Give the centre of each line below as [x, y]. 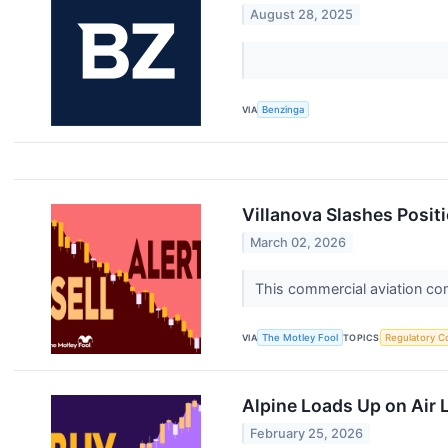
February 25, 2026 [307, 433]
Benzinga [283, 110]
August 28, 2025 [302, 14]
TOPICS [361, 338]
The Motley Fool [300, 338]
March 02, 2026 [298, 242]
